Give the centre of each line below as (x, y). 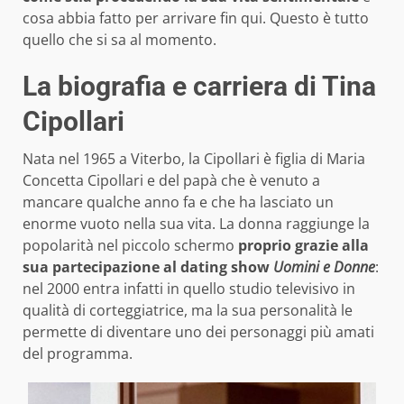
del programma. (78, 353)
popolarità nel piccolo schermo (130, 245)
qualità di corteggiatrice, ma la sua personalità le (188, 310)
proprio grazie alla (303, 245)
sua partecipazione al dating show (148, 266)
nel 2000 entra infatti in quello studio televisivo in (189, 288)
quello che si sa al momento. (119, 39)
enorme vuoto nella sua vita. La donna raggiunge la (196, 223)
